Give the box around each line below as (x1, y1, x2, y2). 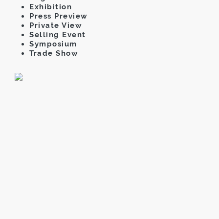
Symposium (29, 39, 77, 48)
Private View (29, 21, 82, 30)
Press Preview (29, 11, 88, 21)
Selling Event (29, 30, 86, 39)
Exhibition (29, 2, 72, 11)
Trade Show (29, 48, 78, 58)
